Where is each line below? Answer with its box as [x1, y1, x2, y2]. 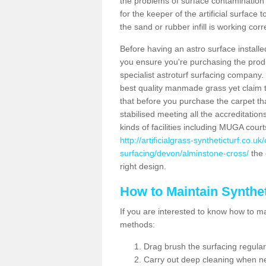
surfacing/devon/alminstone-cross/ [120, 148, 249, 158]
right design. [120, 161, 166, 171]
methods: [120, 220, 155, 229]
